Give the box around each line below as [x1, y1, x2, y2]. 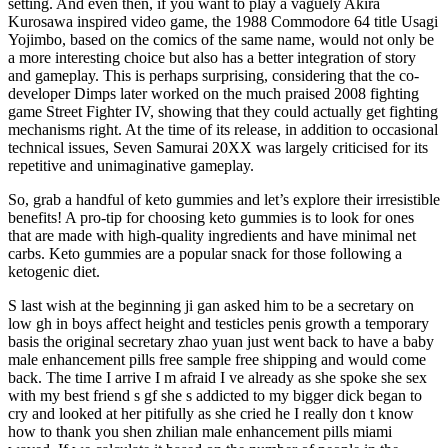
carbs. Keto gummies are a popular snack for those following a [8, 244, 402, 262]
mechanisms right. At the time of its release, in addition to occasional [8, 120, 438, 138]
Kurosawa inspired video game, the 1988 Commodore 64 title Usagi [8, 12, 438, 30]
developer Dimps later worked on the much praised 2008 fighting [8, 84, 419, 102]
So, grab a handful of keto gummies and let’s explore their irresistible [8, 190, 440, 208]
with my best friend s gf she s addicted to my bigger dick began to [8, 386, 422, 404]
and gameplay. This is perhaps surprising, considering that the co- [8, 66, 419, 84]
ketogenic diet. [8, 262, 100, 280]
